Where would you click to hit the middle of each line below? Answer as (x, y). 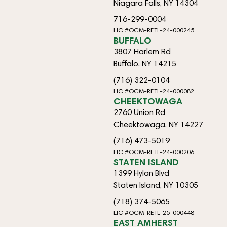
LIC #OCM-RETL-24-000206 (154, 152)
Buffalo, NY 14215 (145, 63)
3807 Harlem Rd (142, 51)
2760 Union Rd (139, 112)
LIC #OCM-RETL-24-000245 (154, 30)
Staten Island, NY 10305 (156, 185)
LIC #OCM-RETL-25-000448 (154, 212)
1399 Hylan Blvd (141, 173)
